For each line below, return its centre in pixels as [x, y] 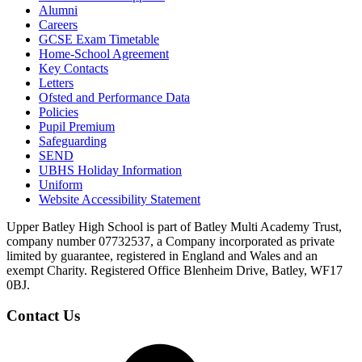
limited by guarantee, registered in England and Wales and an [162, 255]
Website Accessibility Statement [120, 199]
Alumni [58, 10]
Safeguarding [73, 141]
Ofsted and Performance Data [114, 97]
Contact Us [43, 316]
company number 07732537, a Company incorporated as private [170, 241]
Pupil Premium [77, 126]
